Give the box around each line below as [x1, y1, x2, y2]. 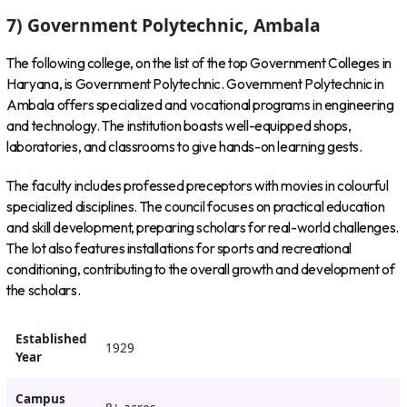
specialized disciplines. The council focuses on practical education [6, 197, 385, 215]
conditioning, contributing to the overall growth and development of [6, 260, 395, 278]
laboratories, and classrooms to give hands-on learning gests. [6, 138, 362, 156]
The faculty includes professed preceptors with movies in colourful [6, 176, 389, 194]
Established [15, 331, 87, 348]
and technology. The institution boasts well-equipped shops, [6, 117, 352, 135]
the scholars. [6, 281, 81, 299]
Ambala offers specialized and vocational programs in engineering [6, 96, 394, 114]
